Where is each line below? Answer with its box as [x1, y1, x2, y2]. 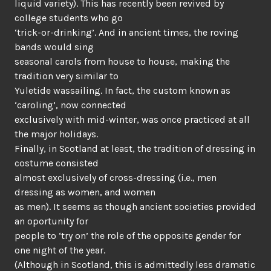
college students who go [15, 12, 123, 24]
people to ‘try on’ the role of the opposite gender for [15, 230, 241, 241]
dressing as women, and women [15, 186, 155, 198]
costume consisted [15, 157, 99, 169]
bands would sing [15, 41, 94, 53]
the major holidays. [15, 128, 98, 140]
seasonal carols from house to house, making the [15, 56, 230, 67]
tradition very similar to [15, 70, 119, 82]
